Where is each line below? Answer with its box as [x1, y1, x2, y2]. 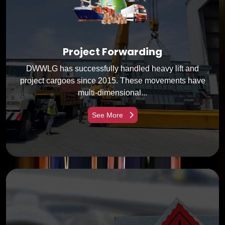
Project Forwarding [63, 44, 162, 59]
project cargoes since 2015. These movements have [20, 76, 205, 85]
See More [91, 110, 125, 119]
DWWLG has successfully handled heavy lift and [26, 64, 199, 73]
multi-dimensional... [78, 88, 147, 97]
